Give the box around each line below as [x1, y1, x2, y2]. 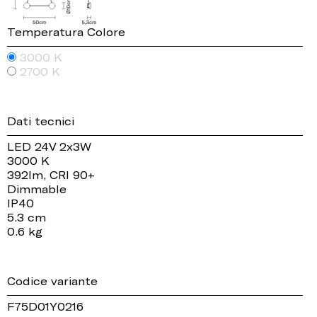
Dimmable [7, 183, 67, 196]
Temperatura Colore [7, 25, 125, 39]
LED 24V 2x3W [7, 140, 91, 154]
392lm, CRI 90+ [7, 168, 95, 182]
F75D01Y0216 [7, 300, 83, 313]
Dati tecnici [7, 115, 74, 128]
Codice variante [7, 275, 98, 288]
